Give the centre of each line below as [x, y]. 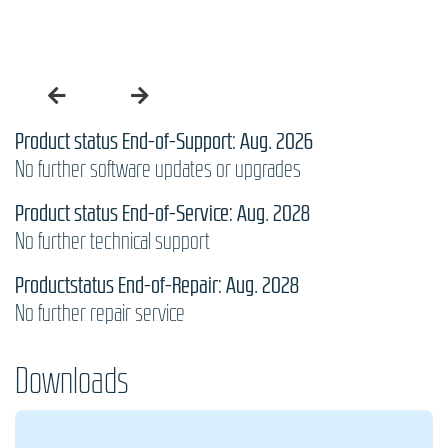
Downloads [72, 379]
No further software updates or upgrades [158, 168]
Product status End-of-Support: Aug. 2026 [164, 140]
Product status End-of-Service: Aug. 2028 [162, 212]
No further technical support [112, 240]
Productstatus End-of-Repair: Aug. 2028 [157, 284]
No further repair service [100, 312]
